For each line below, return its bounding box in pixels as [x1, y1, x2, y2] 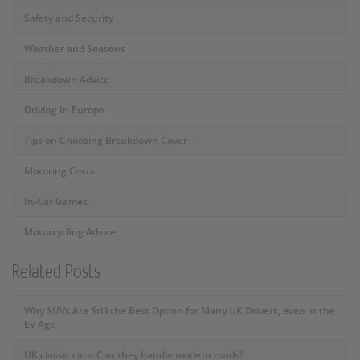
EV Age [24, 317, 55, 331]
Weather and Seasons [24, 41, 125, 55]
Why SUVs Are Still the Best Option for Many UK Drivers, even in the [24, 303, 335, 317]
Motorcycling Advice [24, 224, 116, 239]
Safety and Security [24, 10, 113, 25]
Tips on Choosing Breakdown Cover [24, 133, 187, 147]
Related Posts [12, 262, 100, 282]
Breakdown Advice [24, 72, 109, 86]
